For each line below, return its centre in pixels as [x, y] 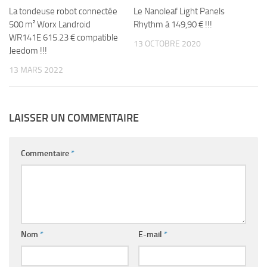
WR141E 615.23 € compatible [63, 38]
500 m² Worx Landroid [50, 24]
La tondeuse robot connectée [63, 11]
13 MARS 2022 [36, 70]
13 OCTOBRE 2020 [167, 44]
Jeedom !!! [28, 51]
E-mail [151, 235]
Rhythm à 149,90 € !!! [173, 24]
